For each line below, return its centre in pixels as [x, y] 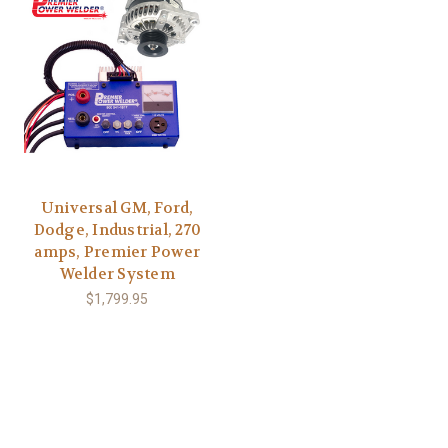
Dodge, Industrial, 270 [117, 229]
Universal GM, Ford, [117, 207]
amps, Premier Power [117, 251]
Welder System [117, 273]
